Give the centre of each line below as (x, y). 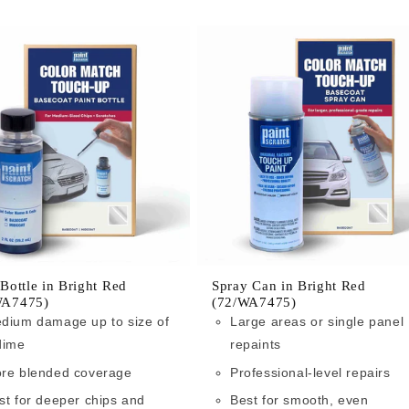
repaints (256, 345)
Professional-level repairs (310, 372)
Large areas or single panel (317, 322)
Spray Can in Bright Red (289, 286)
